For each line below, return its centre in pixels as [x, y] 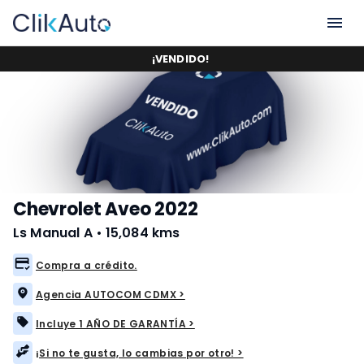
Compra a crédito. [87, 265]
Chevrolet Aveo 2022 [106, 209]
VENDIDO [180, 59]
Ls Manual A [53, 233]
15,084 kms [143, 233]
